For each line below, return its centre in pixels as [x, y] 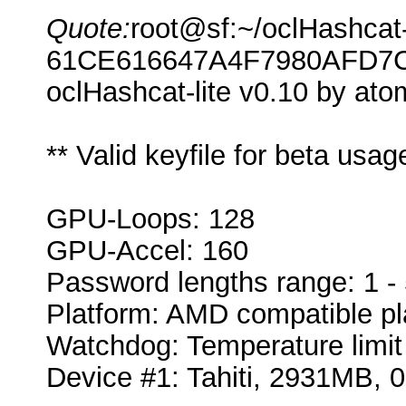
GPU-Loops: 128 [150, 218]
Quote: [88, 28]
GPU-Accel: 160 [147, 250]
